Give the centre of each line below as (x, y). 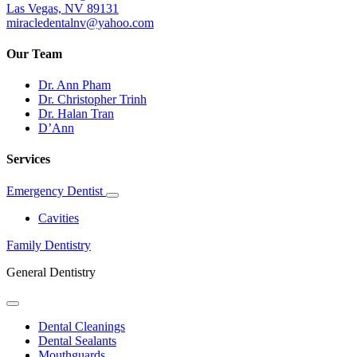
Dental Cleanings (82, 326)
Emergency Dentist (56, 190)
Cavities (59, 218)
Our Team (34, 53)
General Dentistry (51, 272)
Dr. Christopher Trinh (92, 100)
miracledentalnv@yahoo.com (80, 22)
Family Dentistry (49, 245)
